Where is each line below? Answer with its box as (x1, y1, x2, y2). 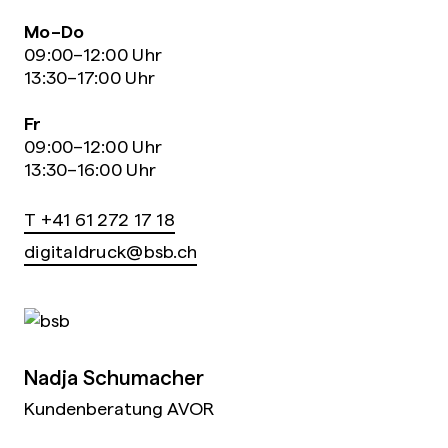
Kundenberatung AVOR (24, 396, 215, 420)
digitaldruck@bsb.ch (24, 239, 198, 263)
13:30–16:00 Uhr (24, 157, 157, 181)
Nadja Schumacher (24, 362, 205, 391)
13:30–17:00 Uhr (24, 65, 156, 89)
